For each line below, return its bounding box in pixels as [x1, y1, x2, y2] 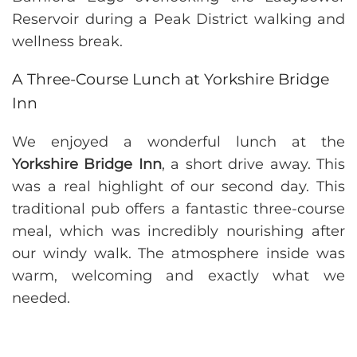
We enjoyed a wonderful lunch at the [12, 133, 345, 151]
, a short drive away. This [161, 155, 346, 174]
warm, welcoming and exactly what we [12, 267, 345, 285]
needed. [12, 289, 70, 308]
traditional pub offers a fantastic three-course [12, 200, 345, 218]
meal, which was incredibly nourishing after [12, 222, 345, 241]
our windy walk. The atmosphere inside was [12, 245, 345, 263]
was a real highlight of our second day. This [12, 178, 345, 196]
